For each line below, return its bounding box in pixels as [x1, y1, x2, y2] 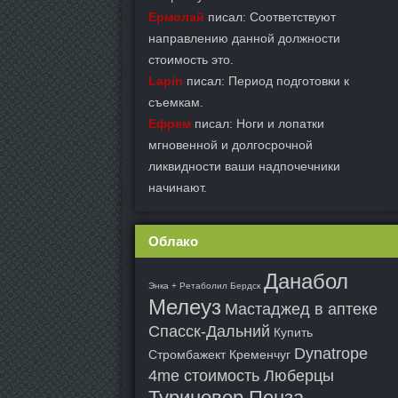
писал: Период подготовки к [183, 74, 349, 88]
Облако [148, 234, 198, 249]
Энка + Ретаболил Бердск [148, 281, 260, 291]
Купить [274, 325, 313, 339]
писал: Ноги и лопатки [191, 116, 324, 131]
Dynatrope [294, 345, 368, 362]
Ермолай [148, 10, 204, 24]
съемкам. [148, 95, 203, 109]
